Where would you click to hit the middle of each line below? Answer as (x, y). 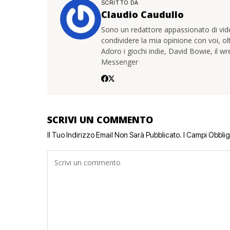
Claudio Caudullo (142, 14)
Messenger (120, 62)
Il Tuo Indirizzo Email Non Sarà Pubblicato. (114, 135)
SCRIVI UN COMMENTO (100, 120)
